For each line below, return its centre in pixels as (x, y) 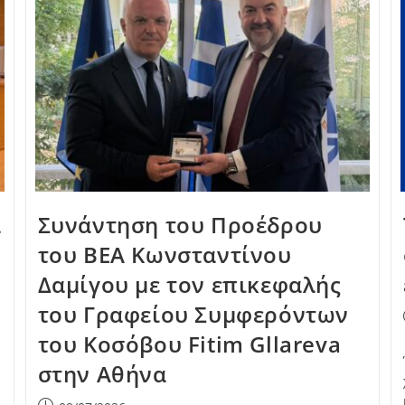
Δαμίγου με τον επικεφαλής (189, 285)
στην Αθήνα (102, 374)
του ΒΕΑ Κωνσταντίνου (165, 255)
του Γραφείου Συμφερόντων (193, 315)
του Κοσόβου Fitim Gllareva (192, 344)
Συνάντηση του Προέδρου (180, 225)
